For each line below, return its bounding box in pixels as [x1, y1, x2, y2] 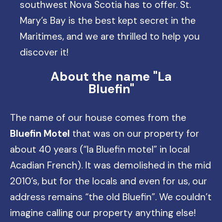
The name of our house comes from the [10, 111, 186, 124]
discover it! [20, 46, 68, 58]
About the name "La [50, 68, 172, 85]
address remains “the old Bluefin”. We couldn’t [10, 190, 212, 203]
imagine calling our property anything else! [10, 206, 196, 219]
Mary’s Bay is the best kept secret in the [20, 14, 196, 27]
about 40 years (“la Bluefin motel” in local [10, 143, 190, 156]
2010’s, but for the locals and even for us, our [10, 174, 207, 187]
